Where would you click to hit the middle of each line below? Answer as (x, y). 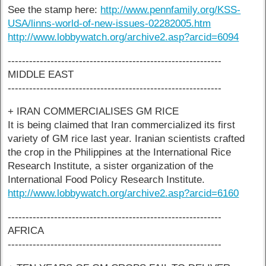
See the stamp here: (54, 9)
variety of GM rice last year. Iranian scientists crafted (126, 139)
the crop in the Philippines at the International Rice (120, 153)
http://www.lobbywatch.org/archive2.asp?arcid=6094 (123, 37)
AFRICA (26, 231)
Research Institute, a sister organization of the (111, 166)
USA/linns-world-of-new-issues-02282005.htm (110, 23)
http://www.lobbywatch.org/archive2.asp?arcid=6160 (123, 194)
